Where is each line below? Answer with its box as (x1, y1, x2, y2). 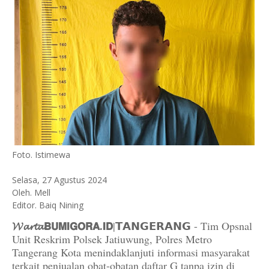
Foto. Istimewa (12, 149, 70, 161)
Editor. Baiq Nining (12, 199, 83, 211)
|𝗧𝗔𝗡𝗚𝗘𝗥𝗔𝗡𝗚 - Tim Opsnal (113, 219, 252, 234)
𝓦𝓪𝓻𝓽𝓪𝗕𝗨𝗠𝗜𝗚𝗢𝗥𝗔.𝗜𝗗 (12, 218, 113, 234)
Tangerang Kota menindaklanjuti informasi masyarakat (12, 245, 250, 260)
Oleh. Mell (12, 187, 50, 199)
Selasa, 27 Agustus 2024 (12, 174, 107, 186)
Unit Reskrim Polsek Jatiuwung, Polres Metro (12, 232, 212, 247)
